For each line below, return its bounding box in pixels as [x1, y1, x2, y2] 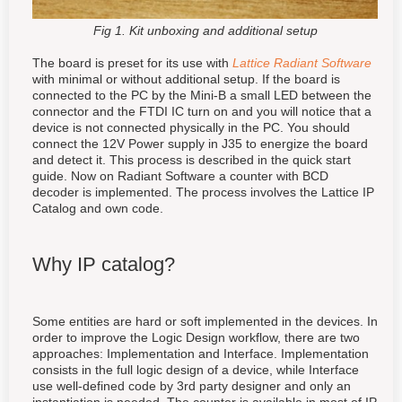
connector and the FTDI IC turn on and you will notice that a [32, 104, 371, 119]
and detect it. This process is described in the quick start [32, 153, 351, 168]
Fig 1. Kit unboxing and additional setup [92, 23, 318, 39]
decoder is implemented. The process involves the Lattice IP [32, 185, 374, 200]
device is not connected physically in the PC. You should [32, 120, 350, 135]
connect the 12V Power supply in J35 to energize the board [32, 136, 368, 152]
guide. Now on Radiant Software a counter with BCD [32, 169, 328, 184]
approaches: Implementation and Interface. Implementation [32, 346, 369, 362]
